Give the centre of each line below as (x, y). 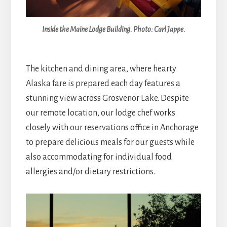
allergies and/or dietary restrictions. (90, 172)
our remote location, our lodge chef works (100, 113)
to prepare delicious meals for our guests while (110, 143)
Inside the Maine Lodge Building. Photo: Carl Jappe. (113, 29)
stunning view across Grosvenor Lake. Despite (107, 99)
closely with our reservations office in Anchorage (112, 128)
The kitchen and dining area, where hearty (101, 69)
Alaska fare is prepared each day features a (103, 84)
